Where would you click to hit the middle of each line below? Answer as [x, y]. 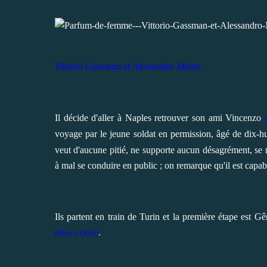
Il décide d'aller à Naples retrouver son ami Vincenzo [160, 117]
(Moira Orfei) [77, 232]
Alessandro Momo [167, 66]
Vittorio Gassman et [92, 66]
